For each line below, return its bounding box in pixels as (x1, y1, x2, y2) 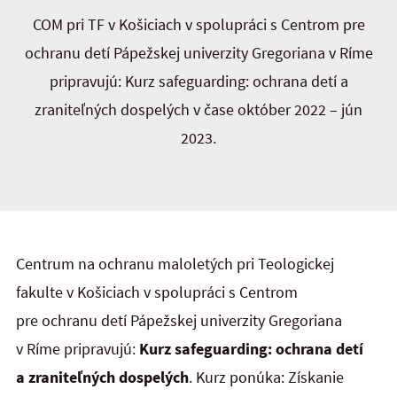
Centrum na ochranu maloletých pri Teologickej (16, 253, 334, 275)
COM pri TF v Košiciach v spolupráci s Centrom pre (32, 14, 365, 35)
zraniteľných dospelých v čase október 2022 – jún (35, 99, 362, 120)
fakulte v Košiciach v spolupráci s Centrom (16, 282, 298, 303)
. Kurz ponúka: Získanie (189, 367, 344, 388)
